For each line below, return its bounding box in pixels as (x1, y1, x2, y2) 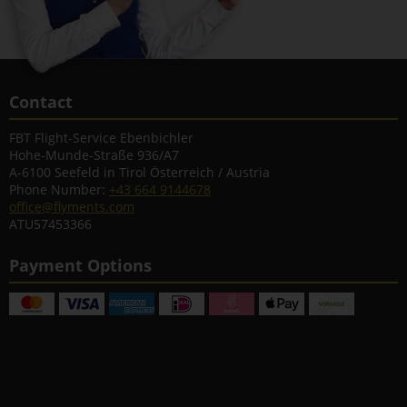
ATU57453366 (9, 215, 92, 233)
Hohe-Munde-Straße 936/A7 (9, 146, 179, 164)
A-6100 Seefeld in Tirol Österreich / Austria (9, 164, 270, 181)
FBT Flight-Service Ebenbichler (9, 129, 194, 146)
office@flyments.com (9, 198, 134, 215)
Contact (9, 91, 73, 113)
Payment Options (9, 254, 152, 276)
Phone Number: (9, 181, 109, 198)
